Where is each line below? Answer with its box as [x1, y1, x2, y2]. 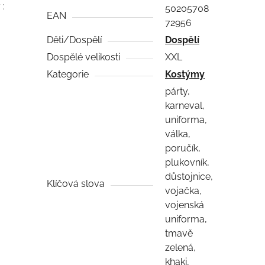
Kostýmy [165, 68, 205, 80]
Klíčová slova [47, 177, 105, 189]
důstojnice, [165, 170, 214, 182]
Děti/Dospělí [47, 34, 102, 46]
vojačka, [165, 185, 202, 196]
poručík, [165, 142, 201, 154]
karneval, [165, 99, 205, 111]
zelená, [165, 241, 196, 253]
